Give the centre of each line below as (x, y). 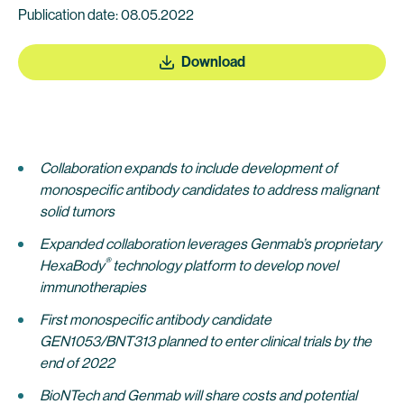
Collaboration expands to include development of (188, 168)
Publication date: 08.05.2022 (106, 15)
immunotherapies (93, 287)
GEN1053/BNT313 (99, 341)
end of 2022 (77, 363)
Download (213, 62)
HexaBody (72, 266)
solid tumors (77, 211)
